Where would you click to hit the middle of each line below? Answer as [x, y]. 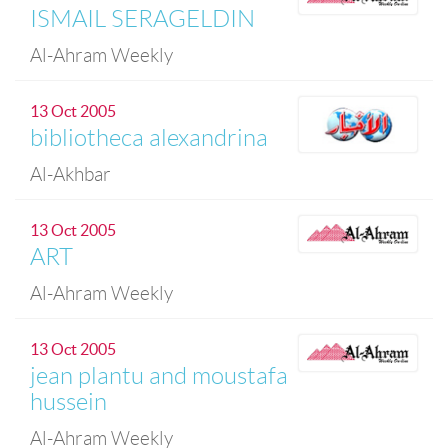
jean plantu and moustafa [159, 376]
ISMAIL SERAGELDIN [142, 19]
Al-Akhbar [70, 174]
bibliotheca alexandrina [149, 138]
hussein [68, 402]
